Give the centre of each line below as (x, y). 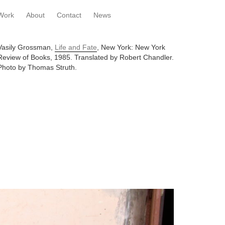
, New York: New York (131, 47)
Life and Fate (76, 47)
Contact (69, 15)
